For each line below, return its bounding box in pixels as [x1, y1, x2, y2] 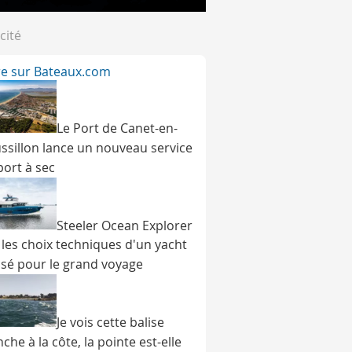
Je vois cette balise [57, 313, 164, 331]
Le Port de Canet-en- [57, 119, 178, 137]
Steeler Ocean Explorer [57, 216, 192, 234]
